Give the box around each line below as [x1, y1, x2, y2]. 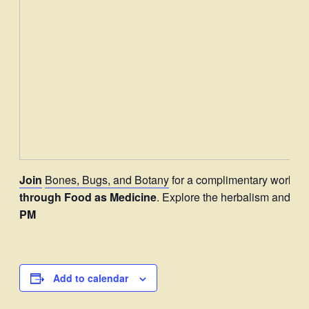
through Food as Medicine [19, 188, 157, 205]
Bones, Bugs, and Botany [45, 171, 169, 188]
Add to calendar [53, 270, 128, 285]
